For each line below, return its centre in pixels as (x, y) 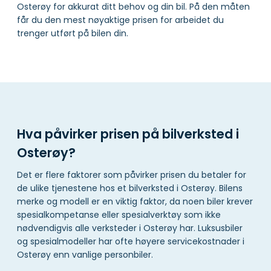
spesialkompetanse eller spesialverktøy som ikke (119, 215)
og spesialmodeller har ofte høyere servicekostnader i (131, 242)
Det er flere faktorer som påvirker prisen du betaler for (132, 175)
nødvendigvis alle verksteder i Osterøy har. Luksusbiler (130, 228)
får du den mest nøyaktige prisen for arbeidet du (120, 20)
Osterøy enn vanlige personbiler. (85, 255)
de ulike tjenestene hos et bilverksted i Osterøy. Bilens (130, 188)
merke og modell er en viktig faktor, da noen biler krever (135, 202)
